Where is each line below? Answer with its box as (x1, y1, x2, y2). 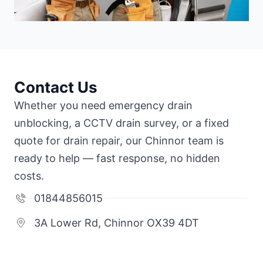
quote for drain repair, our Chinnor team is (14, 134, 224, 147)
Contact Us (14, 77, 97, 96)
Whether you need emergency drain (14, 99, 193, 112)
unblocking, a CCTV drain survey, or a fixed (14, 116, 229, 129)
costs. (14, 169, 44, 182)
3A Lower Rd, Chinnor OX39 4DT (33, 216, 199, 229)
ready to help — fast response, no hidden (14, 151, 220, 164)
